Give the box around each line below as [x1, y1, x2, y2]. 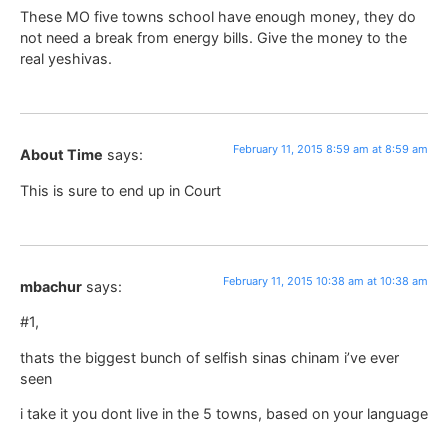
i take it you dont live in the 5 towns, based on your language [20, 405, 428, 423]
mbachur [20, 277, 82, 295]
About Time [20, 146, 103, 164]
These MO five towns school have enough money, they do [20, 7, 416, 25]
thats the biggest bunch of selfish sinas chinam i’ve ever [20, 348, 399, 366]
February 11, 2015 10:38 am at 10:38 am [223, 273, 428, 288]
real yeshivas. [20, 49, 112, 67]
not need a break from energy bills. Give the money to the [20, 28, 407, 46]
